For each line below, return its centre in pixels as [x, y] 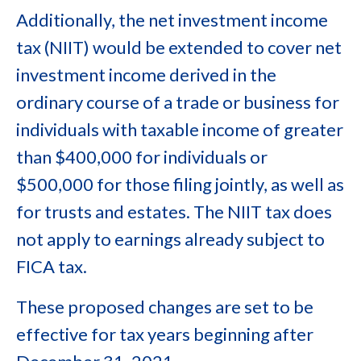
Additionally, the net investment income [172, 20]
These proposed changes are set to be [165, 307]
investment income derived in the [146, 75]
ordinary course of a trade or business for [178, 102]
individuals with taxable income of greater [180, 129]
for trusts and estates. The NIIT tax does [174, 212]
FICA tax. [52, 266]
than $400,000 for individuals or [142, 157]
